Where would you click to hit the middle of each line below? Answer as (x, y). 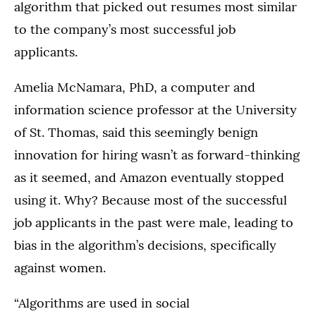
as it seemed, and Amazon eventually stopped (149, 178)
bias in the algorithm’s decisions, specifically (145, 245)
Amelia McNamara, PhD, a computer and (135, 87)
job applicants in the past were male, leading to (154, 223)
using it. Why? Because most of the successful (151, 200)
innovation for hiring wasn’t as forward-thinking (157, 155)
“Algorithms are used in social (102, 303)
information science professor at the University (156, 110)
